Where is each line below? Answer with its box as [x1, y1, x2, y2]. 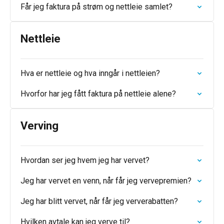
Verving [20, 119, 58, 132]
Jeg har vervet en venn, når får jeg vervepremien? [20, 176, 191, 185]
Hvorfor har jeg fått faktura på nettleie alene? [20, 89, 176, 98]
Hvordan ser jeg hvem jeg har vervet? [20, 155, 149, 165]
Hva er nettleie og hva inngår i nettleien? [20, 68, 160, 78]
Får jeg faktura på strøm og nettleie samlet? [20, 2, 172, 11]
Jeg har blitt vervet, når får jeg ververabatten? [20, 196, 178, 206]
